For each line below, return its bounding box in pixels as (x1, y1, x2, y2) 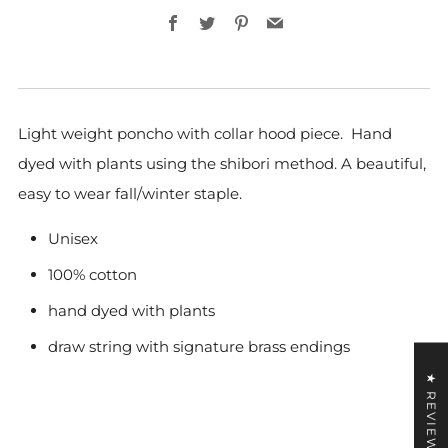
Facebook (180, 12, 259, 32)
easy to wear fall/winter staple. (18, 183, 242, 203)
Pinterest (248, 12, 322, 32)
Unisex (48, 228, 98, 248)
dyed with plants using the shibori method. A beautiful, (18, 153, 426, 173)
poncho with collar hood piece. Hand (113, 123, 392, 143)
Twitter (214, 12, 270, 32)
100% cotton (48, 264, 137, 284)
